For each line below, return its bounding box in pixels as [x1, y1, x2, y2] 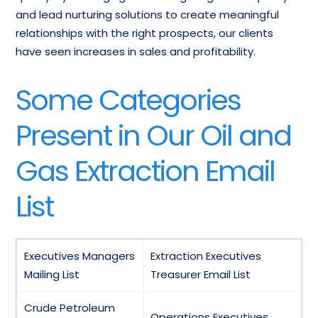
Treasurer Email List [150, 267, 251, 282]
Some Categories [16, 80, 241, 120]
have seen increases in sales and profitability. [16, 44, 256, 59]
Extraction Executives [150, 248, 262, 263]
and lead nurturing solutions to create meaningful [16, 7, 280, 22]
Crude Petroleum [24, 300, 116, 315]
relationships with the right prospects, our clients [16, 26, 274, 40]
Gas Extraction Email [16, 151, 275, 191]
